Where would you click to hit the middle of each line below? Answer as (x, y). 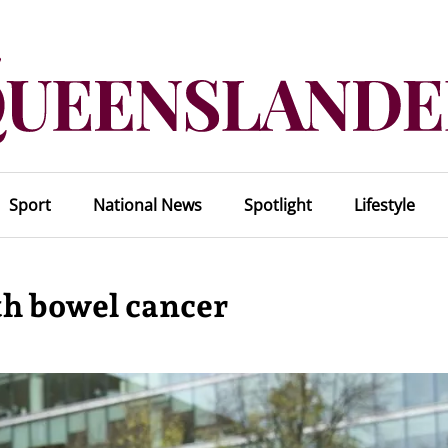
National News (147, 205)
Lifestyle (384, 205)
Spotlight (277, 205)
